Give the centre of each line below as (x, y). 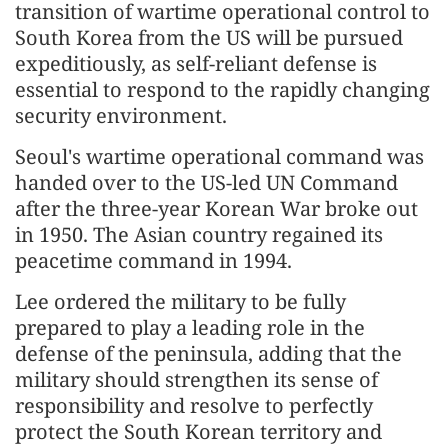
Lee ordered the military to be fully (180, 301)
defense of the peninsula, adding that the (208, 353)
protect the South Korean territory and (198, 431)
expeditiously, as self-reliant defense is (196, 63)
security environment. (121, 115)
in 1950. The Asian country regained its (199, 234)
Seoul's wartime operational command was (219, 156)
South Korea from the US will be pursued (209, 37)
